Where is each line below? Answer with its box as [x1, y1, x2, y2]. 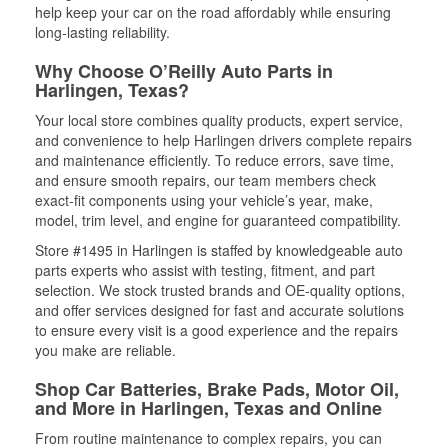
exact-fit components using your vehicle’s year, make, [35, 190, 373, 210]
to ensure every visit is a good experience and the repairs [35, 320, 398, 340]
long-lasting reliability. [35, 22, 170, 42]
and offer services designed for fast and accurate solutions [35, 300, 404, 320]
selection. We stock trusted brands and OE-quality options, [35, 280, 405, 300]
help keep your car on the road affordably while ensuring [35, 2, 391, 22]
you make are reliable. [35, 340, 176, 360]
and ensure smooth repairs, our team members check [35, 170, 376, 190]
